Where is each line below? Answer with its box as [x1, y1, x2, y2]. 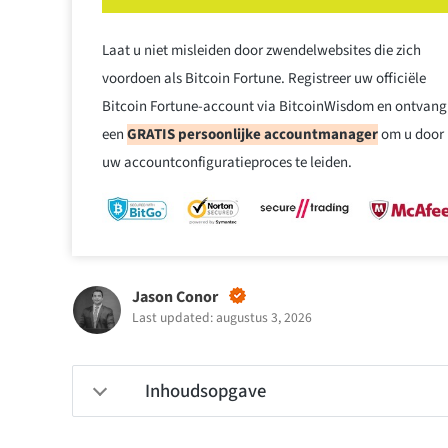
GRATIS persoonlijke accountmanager [127, 123, 378, 145]
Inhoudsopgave [145, 378, 266, 405]
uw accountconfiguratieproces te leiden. [102, 151, 352, 173]
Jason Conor [132, 286, 218, 309]
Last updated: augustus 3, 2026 [132, 308, 312, 328]
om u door [378, 123, 444, 145]
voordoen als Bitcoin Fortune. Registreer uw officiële [102, 67, 426, 89]
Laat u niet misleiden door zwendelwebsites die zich [102, 39, 421, 61]
